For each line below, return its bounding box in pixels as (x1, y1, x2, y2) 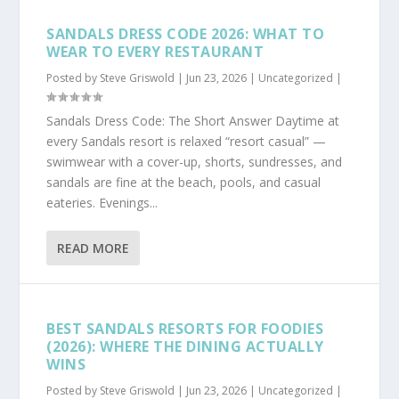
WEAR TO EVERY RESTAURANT (46, 41, 265, 61)
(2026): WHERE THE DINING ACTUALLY (46, 336, 324, 356)
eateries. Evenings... (46, 193, 159, 211)
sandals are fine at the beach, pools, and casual (46, 173, 322, 191)
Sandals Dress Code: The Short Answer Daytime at (46, 111, 340, 129)
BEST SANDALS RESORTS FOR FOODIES (46, 318, 324, 338)
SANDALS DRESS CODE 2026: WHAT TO (46, 23, 325, 44)
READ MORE (57, 239, 130, 256)
